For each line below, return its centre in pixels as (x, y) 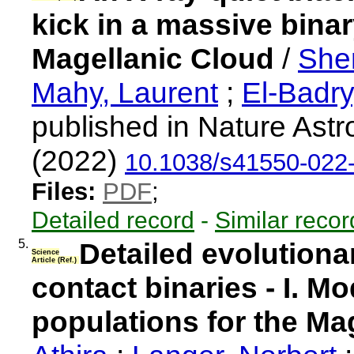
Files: (64, 192)
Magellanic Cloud (153, 58)
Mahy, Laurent (125, 92)
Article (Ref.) (55, 260)
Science (45, 252)
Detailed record (113, 220)
